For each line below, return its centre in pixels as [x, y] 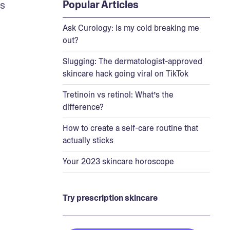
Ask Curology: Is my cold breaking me [131, 28]
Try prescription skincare [110, 198]
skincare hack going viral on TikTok [125, 74]
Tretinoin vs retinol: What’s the [118, 95]
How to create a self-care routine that [130, 128]
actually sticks [88, 140]
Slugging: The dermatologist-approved [132, 61]
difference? [83, 107]
